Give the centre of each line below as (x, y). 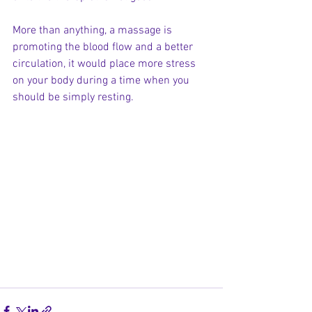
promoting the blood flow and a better (104, 47)
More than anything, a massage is (94, 31)
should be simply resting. (75, 97)
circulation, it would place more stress (106, 64)
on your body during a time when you (102, 81)
